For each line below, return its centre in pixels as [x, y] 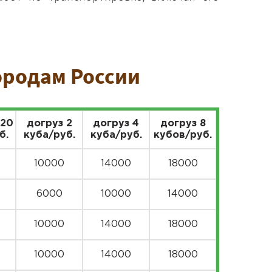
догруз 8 [183, 124]
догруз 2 [49, 124]
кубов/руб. [183, 135]
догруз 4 [116, 124]
